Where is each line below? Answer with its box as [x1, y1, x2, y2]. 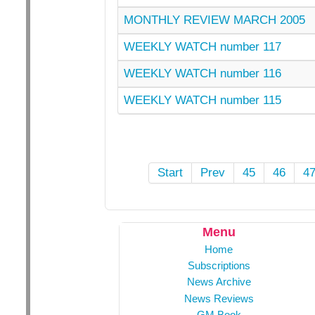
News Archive [186, 276, 251, 288]
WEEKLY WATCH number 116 [123, 66, 281, 80]
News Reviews [184, 292, 254, 304]
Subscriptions [187, 259, 250, 272]
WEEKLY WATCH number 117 [123, 39, 281, 53]
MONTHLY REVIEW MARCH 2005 [123, 13, 305, 27]
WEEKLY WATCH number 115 [123, 93, 281, 107]
